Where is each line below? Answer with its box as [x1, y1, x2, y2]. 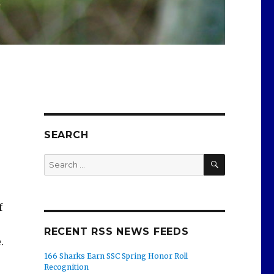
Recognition [43, 262, 89, 272]
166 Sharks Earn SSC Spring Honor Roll [43, 251, 188, 261]
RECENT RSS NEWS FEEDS [43, 226, 189, 238]
